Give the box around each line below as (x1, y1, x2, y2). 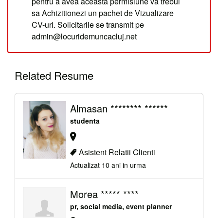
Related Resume (15, 68, 93, 83)
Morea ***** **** (70, 186, 139, 201)
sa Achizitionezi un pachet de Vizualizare (32, 7, 174, 19)
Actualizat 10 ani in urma (70, 160, 146, 170)
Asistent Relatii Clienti (78, 146, 155, 158)
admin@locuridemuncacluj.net (32, 31, 137, 42)
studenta (70, 116, 100, 126)
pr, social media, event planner (70, 201, 172, 211)
